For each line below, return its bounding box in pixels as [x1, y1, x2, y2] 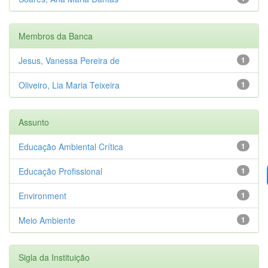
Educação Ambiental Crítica [19, 140, 123, 153]
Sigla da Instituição [19, 251, 90, 263]
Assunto [19, 115, 49, 128]
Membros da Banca [19, 29, 93, 42]
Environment [19, 189, 66, 202]
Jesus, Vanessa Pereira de [19, 54, 120, 66]
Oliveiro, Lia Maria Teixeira [19, 78, 120, 91]
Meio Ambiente [19, 214, 75, 226]
